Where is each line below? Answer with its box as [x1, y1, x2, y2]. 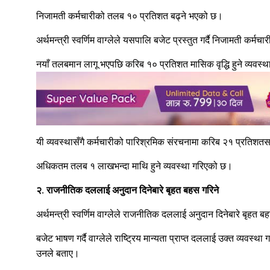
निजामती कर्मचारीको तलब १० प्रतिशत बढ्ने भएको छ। [36, 10, 223, 22]
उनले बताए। [36, 248, 80, 260]
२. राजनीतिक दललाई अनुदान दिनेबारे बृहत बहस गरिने [36, 184, 219, 196]
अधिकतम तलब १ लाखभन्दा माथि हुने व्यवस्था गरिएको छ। [36, 160, 233, 172]
